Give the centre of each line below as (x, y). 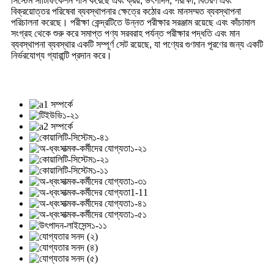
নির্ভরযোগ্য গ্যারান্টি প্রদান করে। (61, 55)
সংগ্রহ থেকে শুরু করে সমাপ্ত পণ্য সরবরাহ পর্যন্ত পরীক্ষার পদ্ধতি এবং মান (125, 33)
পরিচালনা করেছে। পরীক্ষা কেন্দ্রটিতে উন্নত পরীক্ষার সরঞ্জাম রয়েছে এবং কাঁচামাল (133, 22)
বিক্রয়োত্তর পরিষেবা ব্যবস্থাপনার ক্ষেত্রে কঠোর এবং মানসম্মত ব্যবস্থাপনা (126, 11)
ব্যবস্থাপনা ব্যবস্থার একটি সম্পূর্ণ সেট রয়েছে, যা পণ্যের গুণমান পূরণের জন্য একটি (137, 44)
